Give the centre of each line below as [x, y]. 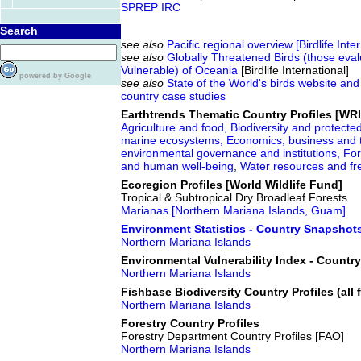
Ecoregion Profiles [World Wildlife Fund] [232, 185]
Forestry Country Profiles [190, 323]
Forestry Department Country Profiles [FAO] [232, 336]
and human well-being [177, 166]
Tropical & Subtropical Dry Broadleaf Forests [234, 197]
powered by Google [55, 76]
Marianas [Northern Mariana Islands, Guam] [233, 210]
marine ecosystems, [174, 140]
